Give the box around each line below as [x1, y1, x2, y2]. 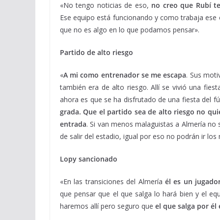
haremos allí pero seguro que [60, 201, 153, 211]
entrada [60, 119, 86, 129]
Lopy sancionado [60, 154, 117, 164]
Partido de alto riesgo [60, 48, 133, 57]
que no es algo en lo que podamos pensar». [60, 25, 199, 34]
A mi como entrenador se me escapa [63, 70, 187, 80]
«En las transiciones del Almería [60, 177, 163, 186]
